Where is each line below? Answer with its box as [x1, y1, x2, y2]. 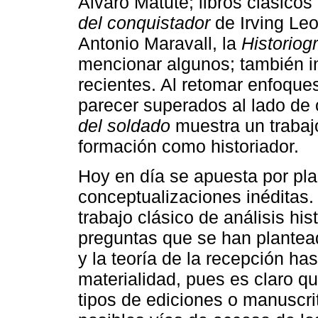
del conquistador [78, 12, 210, 33]
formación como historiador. [78, 136, 299, 156]
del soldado [78, 115, 170, 136]
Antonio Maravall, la [78, 33, 241, 53]
